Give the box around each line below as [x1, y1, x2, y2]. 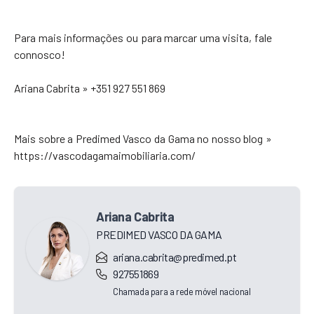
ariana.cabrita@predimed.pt [113, 250, 237, 264]
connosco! [14, 47, 65, 61]
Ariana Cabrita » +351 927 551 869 [14, 81, 165, 95]
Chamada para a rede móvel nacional [113, 285, 251, 297]
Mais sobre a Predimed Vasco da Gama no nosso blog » [14, 131, 272, 145]
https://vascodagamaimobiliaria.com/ [14, 148, 196, 162]
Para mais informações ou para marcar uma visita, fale [14, 30, 272, 44]
